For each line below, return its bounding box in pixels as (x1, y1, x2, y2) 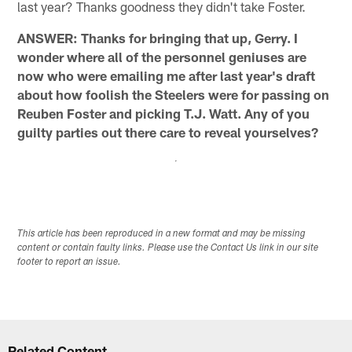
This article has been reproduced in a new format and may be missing (17, 229, 306, 239)
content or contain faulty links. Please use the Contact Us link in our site (17, 243, 319, 253)
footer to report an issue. (17, 257, 122, 267)
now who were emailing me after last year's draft (17, 68, 316, 84)
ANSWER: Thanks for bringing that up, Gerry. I (17, 30, 299, 46)
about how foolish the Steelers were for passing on (17, 86, 330, 103)
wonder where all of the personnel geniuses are (17, 49, 307, 65)
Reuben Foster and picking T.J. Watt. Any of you (17, 105, 310, 122)
